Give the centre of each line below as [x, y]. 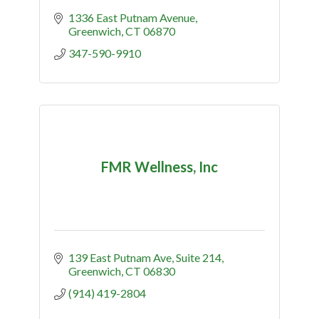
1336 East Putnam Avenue [132, 17]
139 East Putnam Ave [120, 257]
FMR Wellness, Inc [159, 167]
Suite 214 [199, 257]
